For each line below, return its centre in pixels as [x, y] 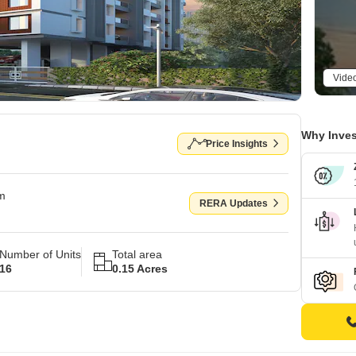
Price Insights [237, 144]
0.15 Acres [140, 269]
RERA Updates [234, 203]
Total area [137, 254]
